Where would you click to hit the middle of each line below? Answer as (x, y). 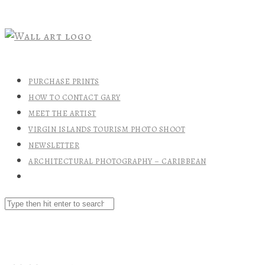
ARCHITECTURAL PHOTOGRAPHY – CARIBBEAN (117, 161)
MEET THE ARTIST (62, 113)
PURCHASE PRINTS (64, 81)
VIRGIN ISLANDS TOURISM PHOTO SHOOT (107, 129)
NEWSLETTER (54, 145)
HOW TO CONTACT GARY (75, 97)
